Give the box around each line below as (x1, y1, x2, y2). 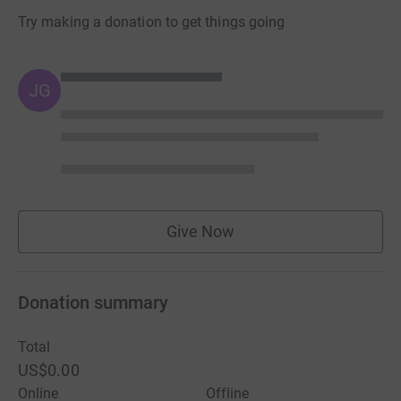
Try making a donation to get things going (18, 13, 286, 30)
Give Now (166, 222, 235, 241)
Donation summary (18, 292, 168, 313)
